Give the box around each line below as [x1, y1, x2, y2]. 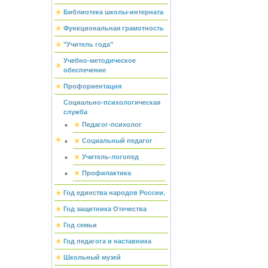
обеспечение [63, 66, 106, 74]
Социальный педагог [82, 137, 153, 144]
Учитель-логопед [82, 153, 139, 160]
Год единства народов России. [63, 189, 165, 196]
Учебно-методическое [63, 57, 136, 64]
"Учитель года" [63, 41, 113, 48]
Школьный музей [63, 254, 121, 261]
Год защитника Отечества [63, 205, 147, 212]
